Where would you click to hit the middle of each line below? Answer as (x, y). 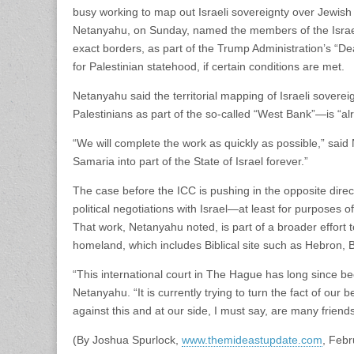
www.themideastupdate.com (252, 339)
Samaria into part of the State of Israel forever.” (190, 161)
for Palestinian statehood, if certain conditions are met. (209, 66)
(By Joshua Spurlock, (127, 339)
